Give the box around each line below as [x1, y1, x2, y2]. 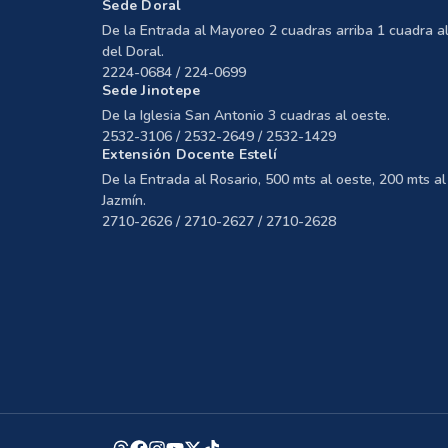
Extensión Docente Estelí [102, 144, 277, 164]
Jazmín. [102, 190, 146, 210]
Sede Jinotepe [102, 80, 201, 100]
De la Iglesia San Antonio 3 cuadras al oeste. [102, 105, 390, 125]
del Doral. [102, 41, 164, 61]
